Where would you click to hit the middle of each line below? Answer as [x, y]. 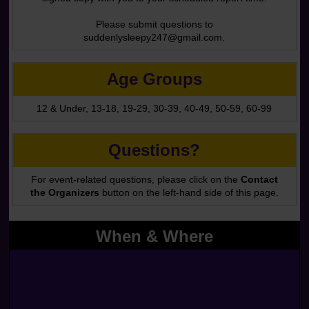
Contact [259, 179]
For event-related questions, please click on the [136, 179]
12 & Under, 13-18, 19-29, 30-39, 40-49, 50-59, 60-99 [154, 108]
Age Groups [154, 79]
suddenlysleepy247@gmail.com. [154, 37]
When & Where [154, 236]
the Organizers [64, 192]
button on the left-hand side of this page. [189, 192]
